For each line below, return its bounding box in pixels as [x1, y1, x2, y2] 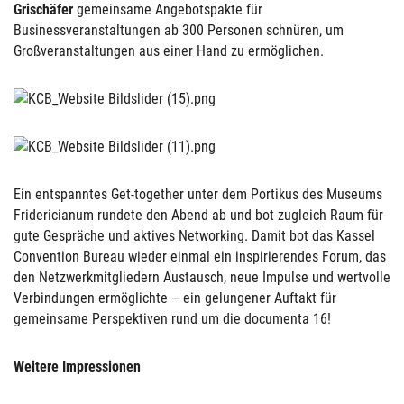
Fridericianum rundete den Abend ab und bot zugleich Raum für [14, 207, 383, 224]
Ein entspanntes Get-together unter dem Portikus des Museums [14, 186, 382, 203]
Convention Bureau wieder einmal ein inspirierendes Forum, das [14, 248, 386, 265]
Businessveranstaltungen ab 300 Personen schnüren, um [14, 22, 344, 39]
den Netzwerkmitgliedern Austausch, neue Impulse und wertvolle [14, 269, 390, 286]
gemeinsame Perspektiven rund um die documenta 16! [14, 310, 331, 327]
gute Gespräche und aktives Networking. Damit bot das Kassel [14, 227, 375, 244]
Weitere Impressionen [14, 358, 141, 375]
